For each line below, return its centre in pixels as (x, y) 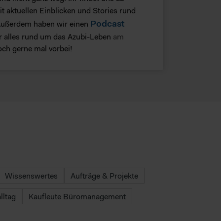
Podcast (108, 24)
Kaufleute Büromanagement (77, 196)
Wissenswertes (31, 176)
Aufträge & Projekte (104, 176)
